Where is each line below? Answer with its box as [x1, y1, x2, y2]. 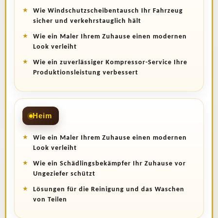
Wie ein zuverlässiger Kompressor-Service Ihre [33, 59, 187, 67]
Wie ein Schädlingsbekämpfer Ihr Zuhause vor [33, 160, 186, 168]
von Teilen [33, 196, 67, 204]
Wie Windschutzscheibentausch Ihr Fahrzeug [33, 7, 183, 15]
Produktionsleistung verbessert [33, 69, 138, 77]
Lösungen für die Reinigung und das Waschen [33, 186, 184, 194]
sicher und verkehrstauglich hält [33, 18, 141, 25]
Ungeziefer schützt [33, 170, 95, 178]
